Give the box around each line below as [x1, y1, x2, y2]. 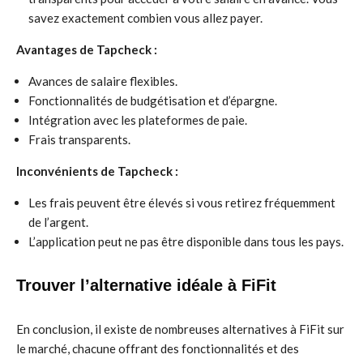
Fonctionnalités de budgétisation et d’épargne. [28, 93, 277, 108]
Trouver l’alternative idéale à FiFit [16, 276, 276, 294]
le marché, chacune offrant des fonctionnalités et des [16, 341, 299, 356]
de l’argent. [28, 215, 88, 229]
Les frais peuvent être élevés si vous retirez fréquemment [28, 195, 335, 210]
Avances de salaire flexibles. [28, 74, 177, 88]
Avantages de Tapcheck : [16, 42, 157, 57]
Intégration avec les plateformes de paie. [28, 113, 247, 127]
